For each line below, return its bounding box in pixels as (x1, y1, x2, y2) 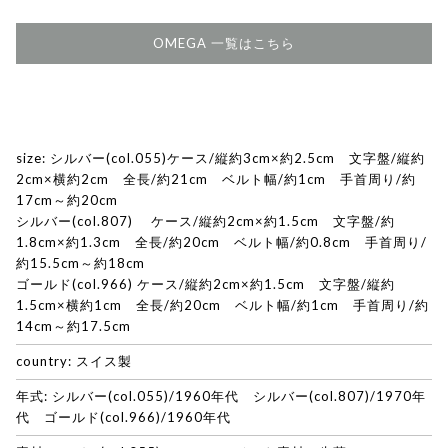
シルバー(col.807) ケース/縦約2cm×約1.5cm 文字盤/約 (16, 213, 395, 230)
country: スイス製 (16, 353, 132, 370)
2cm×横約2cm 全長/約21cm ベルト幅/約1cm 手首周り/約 (16, 171, 416, 188)
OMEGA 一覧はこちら (153, 35, 295, 52)
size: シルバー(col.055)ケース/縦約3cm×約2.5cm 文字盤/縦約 (16, 150, 425, 167)
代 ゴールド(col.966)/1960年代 (16, 409, 231, 426)
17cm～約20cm (16, 192, 118, 209)
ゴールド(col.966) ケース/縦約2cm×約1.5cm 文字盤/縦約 (16, 276, 395, 293)
